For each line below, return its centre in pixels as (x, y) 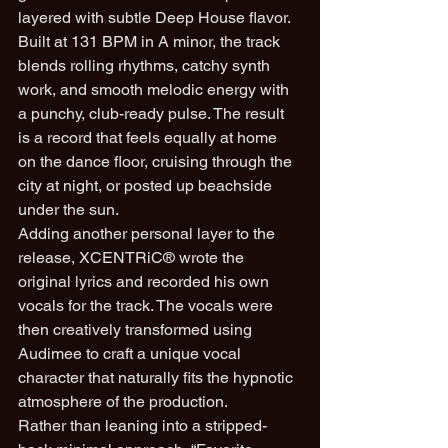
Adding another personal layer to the (148, 233)
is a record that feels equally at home (149, 137)
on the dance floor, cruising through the (157, 161)
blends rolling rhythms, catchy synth (146, 65)
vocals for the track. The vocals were (147, 305)
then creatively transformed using (137, 329)
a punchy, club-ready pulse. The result (153, 113)
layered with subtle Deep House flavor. (154, 17)
